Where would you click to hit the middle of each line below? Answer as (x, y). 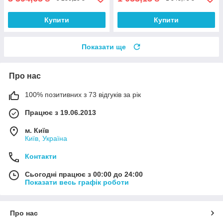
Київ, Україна (46, 138)
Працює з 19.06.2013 (60, 112)
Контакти (41, 156)
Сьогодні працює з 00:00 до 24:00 (84, 174)
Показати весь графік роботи (77, 182)
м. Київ (37, 130)
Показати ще (104, 47)
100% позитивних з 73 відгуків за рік (83, 94)
